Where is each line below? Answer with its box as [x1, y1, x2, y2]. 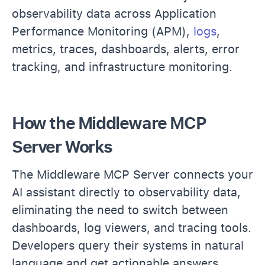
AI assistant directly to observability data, [12, 185, 241, 199]
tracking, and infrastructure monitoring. [12, 59, 232, 74]
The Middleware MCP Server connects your [12, 167, 253, 182]
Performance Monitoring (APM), [12, 24, 193, 38]
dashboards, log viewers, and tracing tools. [12, 220, 251, 235]
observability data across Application [12, 6, 216, 21]
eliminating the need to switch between [12, 202, 228, 217]
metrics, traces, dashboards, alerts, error [12, 41, 240, 56]
